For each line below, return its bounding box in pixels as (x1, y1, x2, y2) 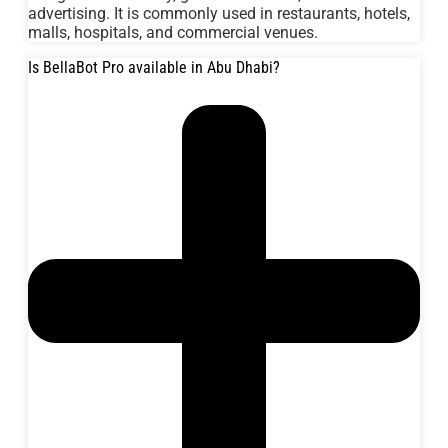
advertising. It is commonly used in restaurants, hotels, (28, 3, 410, 23)
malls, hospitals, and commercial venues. (28, 22, 318, 42)
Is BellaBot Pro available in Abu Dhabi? (28, 57, 280, 77)
